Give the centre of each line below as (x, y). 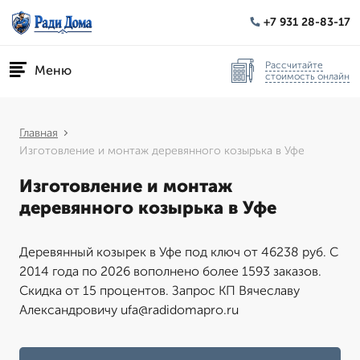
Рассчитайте (294, 65)
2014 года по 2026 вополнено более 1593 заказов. (170, 271)
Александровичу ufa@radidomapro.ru (129, 310)
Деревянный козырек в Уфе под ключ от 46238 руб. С (179, 252)
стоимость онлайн (307, 76)
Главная (39, 133)
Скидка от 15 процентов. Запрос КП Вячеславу (160, 290)
